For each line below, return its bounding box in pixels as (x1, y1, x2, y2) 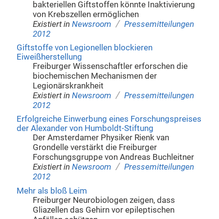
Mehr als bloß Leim (16, 186, 87, 196)
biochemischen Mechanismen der (33, 71, 157, 81)
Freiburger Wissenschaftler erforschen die (33, 62, 188, 71)
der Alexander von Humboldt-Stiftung (16, 124, 153, 133)
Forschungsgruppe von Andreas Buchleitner (33, 153, 195, 162)
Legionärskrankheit (33, 81, 104, 91)
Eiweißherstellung (16, 52, 82, 62)
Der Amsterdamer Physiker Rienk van (33, 133, 170, 143)
